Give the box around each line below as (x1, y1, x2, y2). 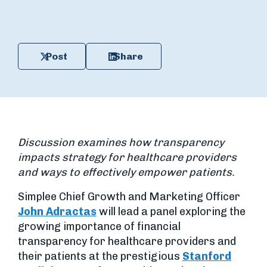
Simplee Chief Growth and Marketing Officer (18, 190, 240, 203)
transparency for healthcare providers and (18, 235, 236, 248)
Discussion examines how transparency (18, 136, 224, 149)
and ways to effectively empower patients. (18, 166, 235, 179)
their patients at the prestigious (18, 250, 182, 263)
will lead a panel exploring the (97, 205, 246, 218)
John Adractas (18, 205, 97, 218)
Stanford (182, 250, 231, 263)
